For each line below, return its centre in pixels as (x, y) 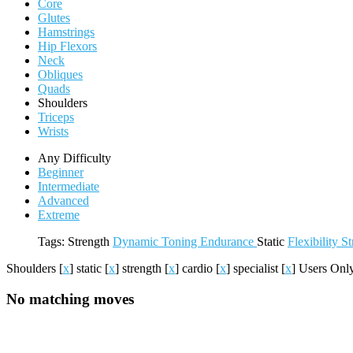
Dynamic (137, 242)
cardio (199, 268)
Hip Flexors (67, 46)
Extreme (59, 215)
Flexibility (314, 242)
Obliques (60, 74)
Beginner (61, 172)
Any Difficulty (74, 158)
